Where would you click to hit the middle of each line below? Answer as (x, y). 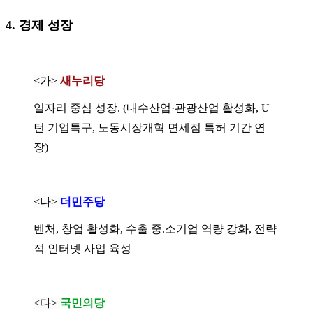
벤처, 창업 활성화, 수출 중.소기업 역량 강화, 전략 (155, 228)
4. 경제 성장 (39, 25)
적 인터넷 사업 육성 (82, 248)
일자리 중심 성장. (78, 108)
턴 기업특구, (66, 127)
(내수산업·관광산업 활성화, (192, 108)
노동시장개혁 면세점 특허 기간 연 (182, 127)
